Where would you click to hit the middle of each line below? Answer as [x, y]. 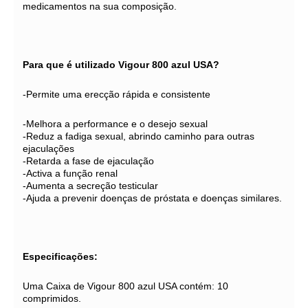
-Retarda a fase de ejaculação [88, 161]
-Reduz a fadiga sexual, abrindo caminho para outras [139, 136]
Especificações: [60, 256]
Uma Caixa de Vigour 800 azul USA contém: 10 [125, 286]
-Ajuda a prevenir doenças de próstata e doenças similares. [152, 198]
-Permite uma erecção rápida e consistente [117, 94]
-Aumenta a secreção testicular [90, 186]
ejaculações [48, 148]
